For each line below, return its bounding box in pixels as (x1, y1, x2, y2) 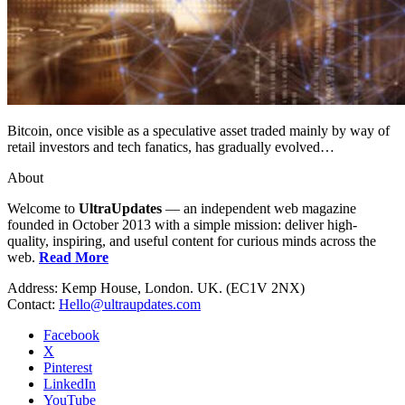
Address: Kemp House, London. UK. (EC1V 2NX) (7, 279, 305, 296)
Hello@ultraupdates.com (59, 296, 201, 312)
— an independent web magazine (162, 200, 356, 216)
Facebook (43, 326, 99, 343)
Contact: (7, 296, 59, 312)
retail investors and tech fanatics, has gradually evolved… (7, 138, 334, 155)
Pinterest (43, 359, 92, 375)
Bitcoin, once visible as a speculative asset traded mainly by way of (7, 122, 390, 138)
